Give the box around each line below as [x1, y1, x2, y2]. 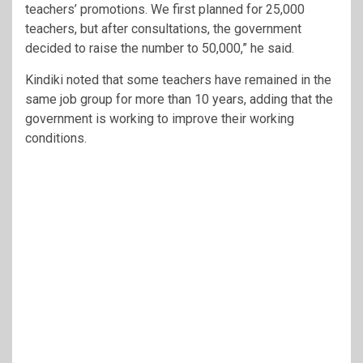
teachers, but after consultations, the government [25, 20, 301, 36]
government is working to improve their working [25, 110, 294, 126]
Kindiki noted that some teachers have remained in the [25, 71, 331, 88]
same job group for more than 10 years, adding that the [25, 91, 333, 107]
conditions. [25, 130, 87, 146]
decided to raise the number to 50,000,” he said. [25, 40, 294, 56]
